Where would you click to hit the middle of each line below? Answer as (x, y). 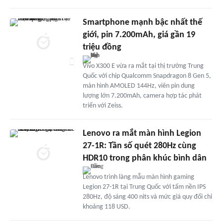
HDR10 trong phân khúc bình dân (144, 158)
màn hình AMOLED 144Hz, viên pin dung (139, 86)
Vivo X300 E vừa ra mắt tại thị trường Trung (143, 66)
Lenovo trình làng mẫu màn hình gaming (138, 177)
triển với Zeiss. (103, 106)
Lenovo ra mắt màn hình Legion (142, 133)
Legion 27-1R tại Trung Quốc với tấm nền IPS (144, 187)
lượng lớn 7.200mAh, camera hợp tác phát (142, 96)
